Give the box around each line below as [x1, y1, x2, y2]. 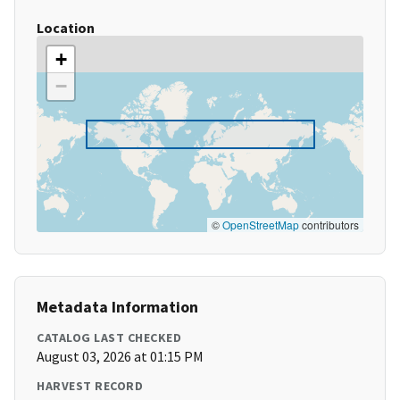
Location [37, 19, 95, 37]
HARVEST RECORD [37, 378, 143, 395]
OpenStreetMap [222, 217, 299, 233]
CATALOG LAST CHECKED [37, 329, 181, 346]
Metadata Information [37, 296, 198, 318]
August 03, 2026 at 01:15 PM [37, 347, 204, 366]
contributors [299, 217, 359, 233]
